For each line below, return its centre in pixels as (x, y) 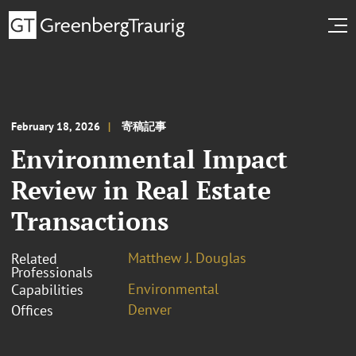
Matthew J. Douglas (187, 257)
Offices (32, 310)
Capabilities (47, 289)
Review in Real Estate (141, 190)
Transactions (90, 221)
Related (34, 258)
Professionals (52, 272)
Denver (150, 309)
